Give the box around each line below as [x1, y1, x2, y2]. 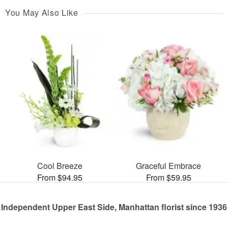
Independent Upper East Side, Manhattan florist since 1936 [1, 201, 227, 213]
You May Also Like [5, 6, 78, 18]
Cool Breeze [37, 160, 82, 172]
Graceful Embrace [136, 160, 201, 172]
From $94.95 [37, 172, 82, 184]
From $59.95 [146, 172, 191, 184]
